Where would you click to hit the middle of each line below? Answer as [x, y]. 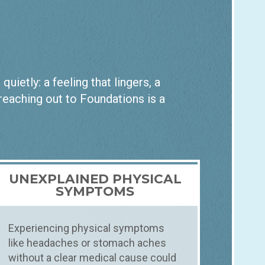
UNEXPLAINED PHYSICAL [95, 179]
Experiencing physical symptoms [87, 228]
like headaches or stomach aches [88, 243]
